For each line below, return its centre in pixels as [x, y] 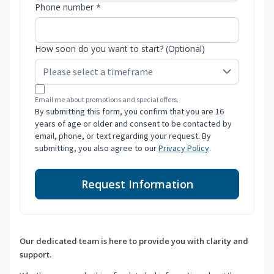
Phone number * [68, 7]
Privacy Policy [184, 148]
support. [35, 255]
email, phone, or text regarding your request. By [123, 136]
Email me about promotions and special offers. [107, 100]
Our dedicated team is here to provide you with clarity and [134, 241]
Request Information [137, 184]
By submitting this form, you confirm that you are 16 [129, 112]
